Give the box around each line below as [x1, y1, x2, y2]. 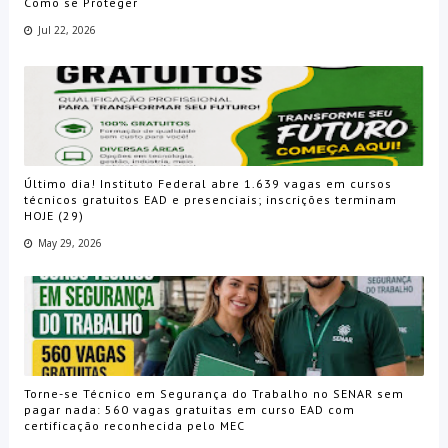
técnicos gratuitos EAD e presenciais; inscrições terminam [23, 191, 397, 207]
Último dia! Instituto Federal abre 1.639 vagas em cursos [23, 175, 392, 191]
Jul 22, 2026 [37, 22, 96, 37]
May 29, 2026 [37, 235, 102, 250]
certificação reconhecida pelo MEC [23, 417, 245, 433]
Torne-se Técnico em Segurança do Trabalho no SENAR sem [23, 385, 404, 401]
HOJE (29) [23, 207, 84, 223]
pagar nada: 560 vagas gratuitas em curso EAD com [23, 401, 355, 417]
